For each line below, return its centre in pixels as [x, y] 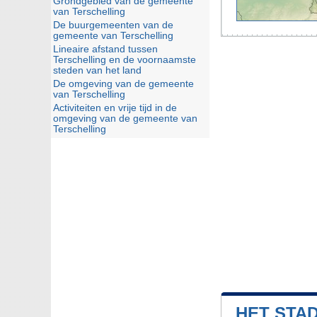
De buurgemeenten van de [113, 25]
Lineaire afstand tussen [105, 49]
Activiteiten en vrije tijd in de [115, 108]
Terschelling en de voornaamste [125, 60]
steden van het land [97, 70]
